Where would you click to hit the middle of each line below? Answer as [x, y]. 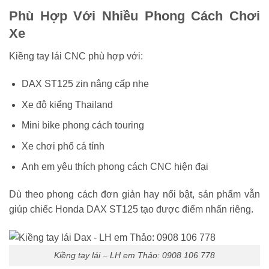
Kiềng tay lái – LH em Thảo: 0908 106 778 [134, 255]
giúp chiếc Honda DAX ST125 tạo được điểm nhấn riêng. [131, 210]
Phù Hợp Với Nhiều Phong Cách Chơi [134, 16]
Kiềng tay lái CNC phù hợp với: [76, 56]
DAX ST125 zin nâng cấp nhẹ [85, 83]
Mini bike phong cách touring [83, 125]
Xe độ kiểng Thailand [67, 104]
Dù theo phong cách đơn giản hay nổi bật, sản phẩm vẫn [134, 195]
